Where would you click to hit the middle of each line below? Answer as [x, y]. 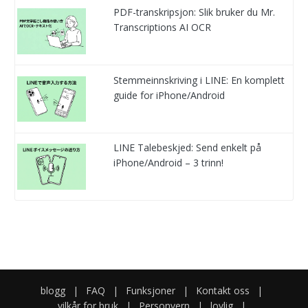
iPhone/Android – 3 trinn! [169, 163]
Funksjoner [151, 291]
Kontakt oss [223, 291]
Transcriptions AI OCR [163, 27]
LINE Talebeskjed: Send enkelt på [188, 148]
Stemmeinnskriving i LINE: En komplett [199, 80]
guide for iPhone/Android [169, 95]
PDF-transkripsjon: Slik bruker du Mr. [195, 12]
